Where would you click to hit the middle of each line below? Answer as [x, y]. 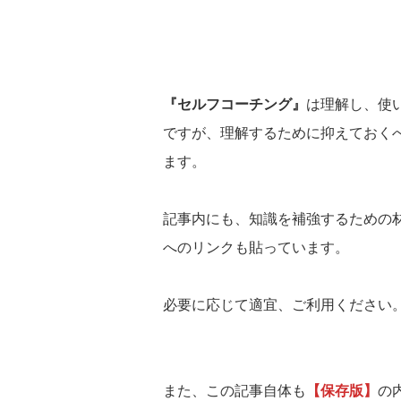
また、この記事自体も [235, 391]
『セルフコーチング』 [235, 104]
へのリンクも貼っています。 [256, 247]
